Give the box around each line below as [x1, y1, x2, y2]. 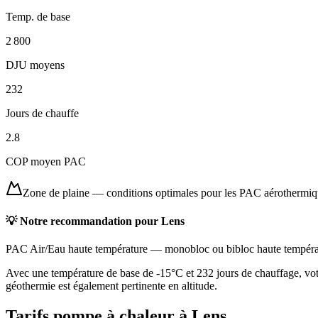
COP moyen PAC [6, 155, 86, 168]
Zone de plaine [23, 187, 89, 199]
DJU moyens [6, 59, 65, 72]
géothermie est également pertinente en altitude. [6, 279, 217, 292]
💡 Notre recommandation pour [6, 214, 161, 227]
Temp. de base [6, 11, 70, 23]
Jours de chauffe [6, 107, 79, 120]
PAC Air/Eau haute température [6, 242, 148, 255]
